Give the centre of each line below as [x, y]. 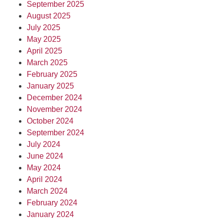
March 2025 [47, 63]
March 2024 [47, 191]
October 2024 [50, 121]
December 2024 [54, 98]
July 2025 [44, 27]
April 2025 [45, 51]
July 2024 [44, 144]
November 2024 [54, 109]
